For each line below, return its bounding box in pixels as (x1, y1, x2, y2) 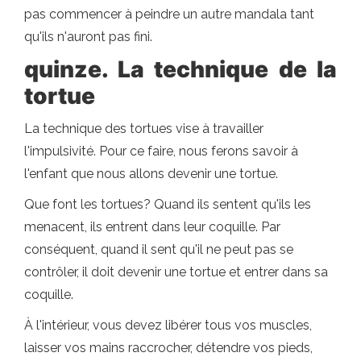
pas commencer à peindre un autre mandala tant (24, 6, 314, 22)
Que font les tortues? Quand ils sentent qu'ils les (24, 197, 311, 212)
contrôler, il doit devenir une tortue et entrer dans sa (24, 264, 328, 280)
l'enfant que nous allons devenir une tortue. (24, 166, 278, 181)
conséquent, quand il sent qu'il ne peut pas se (24, 242, 293, 257)
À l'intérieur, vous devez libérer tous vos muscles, (24, 317, 312, 333)
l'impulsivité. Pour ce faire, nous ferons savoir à (24, 143, 298, 159)
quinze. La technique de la (24, 56, 337, 83)
